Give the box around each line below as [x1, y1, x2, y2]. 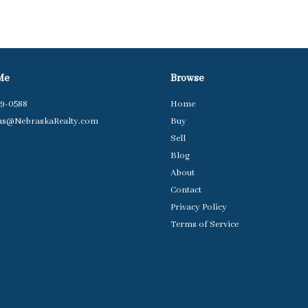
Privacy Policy [170, 201, 227, 213]
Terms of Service [170, 219, 239, 230]
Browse [170, 72, 204, 85]
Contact [170, 184, 201, 196]
